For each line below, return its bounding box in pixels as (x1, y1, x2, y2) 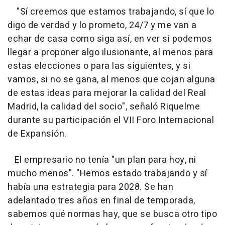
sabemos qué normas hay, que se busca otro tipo (8, 207, 217, 221)
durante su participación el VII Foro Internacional (8, 113, 214, 127)
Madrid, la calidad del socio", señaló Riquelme (8, 99, 200, 114)
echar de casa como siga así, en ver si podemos (8, 32, 212, 46)
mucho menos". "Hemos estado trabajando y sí (8, 166, 207, 180)
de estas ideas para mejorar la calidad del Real (8, 86, 206, 100)
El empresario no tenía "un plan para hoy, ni (8, 153, 196, 167)
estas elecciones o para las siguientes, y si (8, 59, 190, 73)
